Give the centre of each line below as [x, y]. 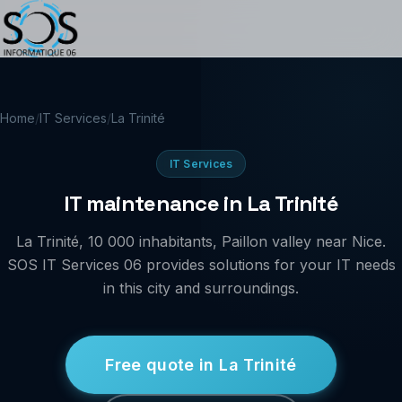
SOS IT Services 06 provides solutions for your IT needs [201, 265]
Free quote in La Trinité [201, 365]
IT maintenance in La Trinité [201, 203]
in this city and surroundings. [201, 288]
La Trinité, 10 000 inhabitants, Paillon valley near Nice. [201, 241]
